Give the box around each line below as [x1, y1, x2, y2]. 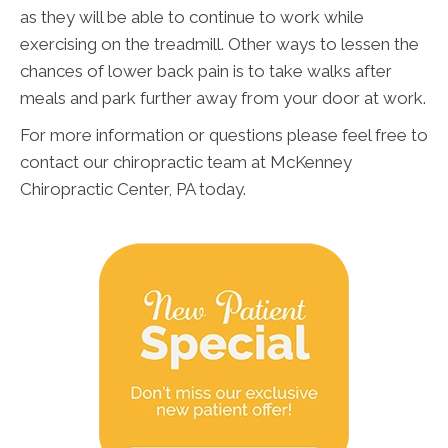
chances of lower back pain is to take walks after [20, 61, 392, 82]
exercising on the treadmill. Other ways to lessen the [20, 34, 419, 55]
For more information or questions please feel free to [20, 125, 428, 146]
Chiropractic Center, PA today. [20, 179, 246, 200]
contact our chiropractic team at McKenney [20, 152, 352, 173]
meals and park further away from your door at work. [20, 88, 426, 109]
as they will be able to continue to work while [20, 7, 364, 28]
